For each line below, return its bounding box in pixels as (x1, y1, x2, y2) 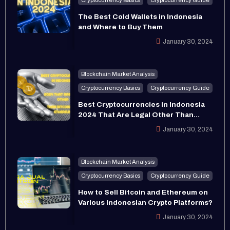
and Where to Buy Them (78, 23, 163, 31)
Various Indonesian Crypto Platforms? (78, 198, 213, 206)
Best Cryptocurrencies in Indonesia (78, 100, 205, 108)
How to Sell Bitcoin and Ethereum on (78, 188, 208, 196)
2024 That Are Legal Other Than (78, 110, 194, 119)
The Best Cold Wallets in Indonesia (78, 12, 203, 21)
